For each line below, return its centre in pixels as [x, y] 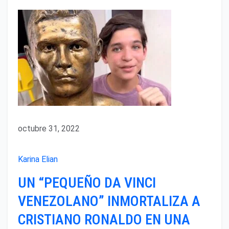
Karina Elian [38, 159]
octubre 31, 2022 [49, 128]
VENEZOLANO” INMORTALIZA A [109, 201]
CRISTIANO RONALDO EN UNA [104, 219]
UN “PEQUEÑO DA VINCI [87, 182]
